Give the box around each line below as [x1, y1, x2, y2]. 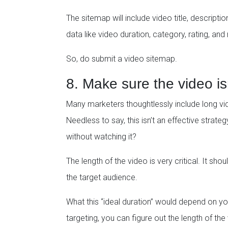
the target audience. [66, 173, 137, 183]
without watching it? [66, 132, 136, 142]
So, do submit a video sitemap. [66, 54, 177, 64]
